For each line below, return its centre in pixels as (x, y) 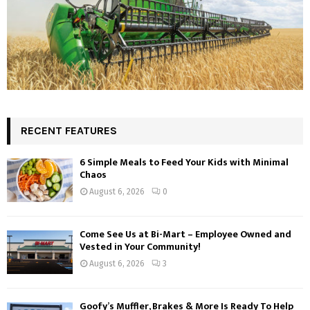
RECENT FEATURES (69, 130)
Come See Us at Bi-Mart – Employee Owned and (185, 234)
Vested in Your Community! (140, 246)
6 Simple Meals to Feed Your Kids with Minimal (184, 162)
